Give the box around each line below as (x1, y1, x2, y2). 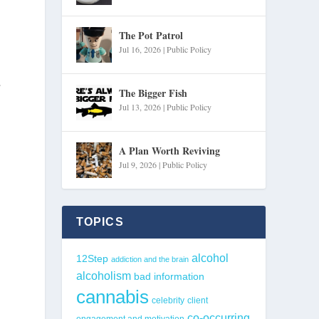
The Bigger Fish (118, 85, 187, 100)
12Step (75, 253, 108, 264)
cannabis (75, 286, 149, 308)
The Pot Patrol (118, 27, 183, 43)
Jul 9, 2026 (118, 158, 157, 170)
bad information (133, 271, 204, 282)
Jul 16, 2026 (118, 43, 161, 55)
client (187, 296, 208, 305)
